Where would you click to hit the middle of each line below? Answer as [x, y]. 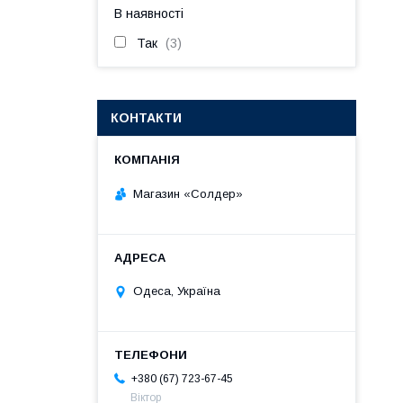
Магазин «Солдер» [188, 193]
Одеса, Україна [177, 291]
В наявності [149, 13]
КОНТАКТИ [146, 118]
